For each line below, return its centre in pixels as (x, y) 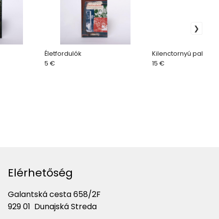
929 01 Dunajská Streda (52, 207)
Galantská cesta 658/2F (54, 195)
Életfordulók (63, 54)
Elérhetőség (40, 173)
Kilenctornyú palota (183, 54)
